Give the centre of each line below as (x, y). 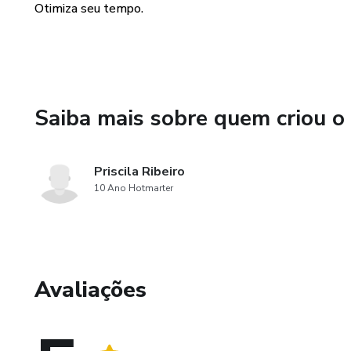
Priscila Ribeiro (139, 172)
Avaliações (90, 290)
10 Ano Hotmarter (134, 188)
